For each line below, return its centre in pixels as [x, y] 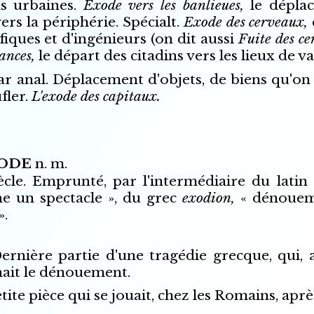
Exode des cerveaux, [248, 22]
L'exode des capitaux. [96, 96]
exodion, [211, 198]
